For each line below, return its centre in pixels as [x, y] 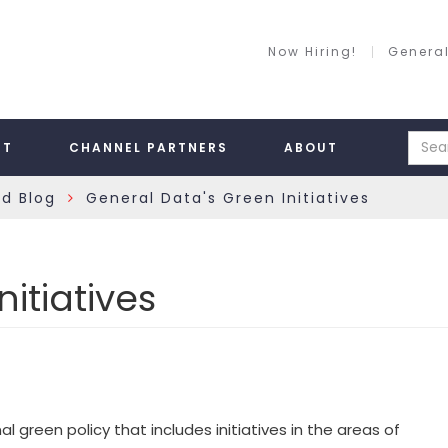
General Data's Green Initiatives [228, 197]
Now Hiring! [312, 51]
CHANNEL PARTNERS [148, 147]
